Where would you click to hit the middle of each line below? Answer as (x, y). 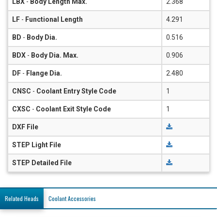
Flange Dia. (44, 73)
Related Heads (22, 198)
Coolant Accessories (72, 198)
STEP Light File (37, 145)
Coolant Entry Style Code (76, 91)
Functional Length (54, 19)
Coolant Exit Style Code (73, 109)
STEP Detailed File (42, 163)
